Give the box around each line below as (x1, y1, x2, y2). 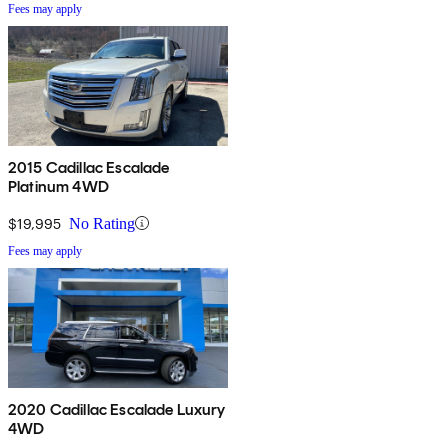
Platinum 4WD (8, 176, 109, 196)
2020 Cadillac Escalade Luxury (8, 399, 226, 419)
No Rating (69, 214, 135, 232)
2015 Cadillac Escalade (8, 157, 170, 177)
